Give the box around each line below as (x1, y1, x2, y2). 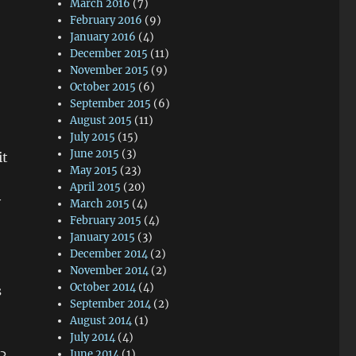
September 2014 (70, 297, 152, 311)
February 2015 (70, 214, 142, 227)
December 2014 (70, 247, 149, 261)
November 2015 (70, 64, 149, 77)
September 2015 (70, 97, 152, 110)
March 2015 (70, 197, 130, 211)
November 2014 (70, 264, 149, 277)
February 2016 (70, 14, 143, 27)
